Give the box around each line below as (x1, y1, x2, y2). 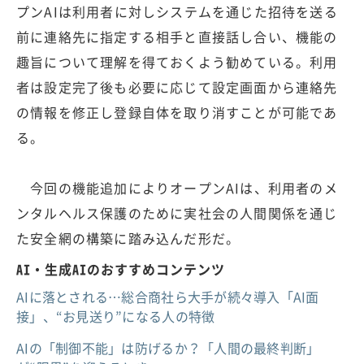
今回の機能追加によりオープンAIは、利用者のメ (16, 177, 338, 197)
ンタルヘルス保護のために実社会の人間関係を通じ (16, 202, 338, 223)
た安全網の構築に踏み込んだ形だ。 (16, 227, 240, 248)
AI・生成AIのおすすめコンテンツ (16, 258, 225, 279)
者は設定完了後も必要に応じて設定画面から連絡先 (16, 76, 338, 97)
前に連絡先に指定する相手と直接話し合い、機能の (16, 26, 338, 46)
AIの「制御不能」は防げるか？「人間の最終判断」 (16, 337, 320, 357)
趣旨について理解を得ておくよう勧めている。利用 (16, 51, 338, 71)
